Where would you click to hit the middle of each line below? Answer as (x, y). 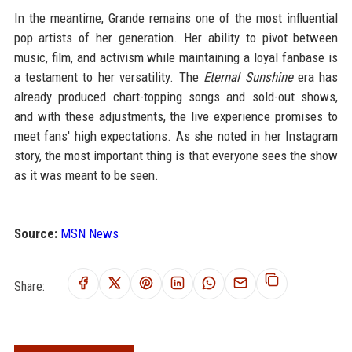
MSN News (89, 234)
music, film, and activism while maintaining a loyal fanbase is (176, 58)
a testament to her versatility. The (109, 77)
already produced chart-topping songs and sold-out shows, (176, 97)
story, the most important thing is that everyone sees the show (176, 156)
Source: (35, 234)
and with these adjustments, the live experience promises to (176, 117)
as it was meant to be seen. (86, 176)
